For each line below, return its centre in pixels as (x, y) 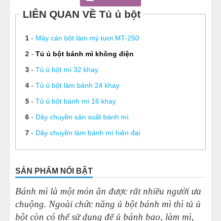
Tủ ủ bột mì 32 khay (67, 69)
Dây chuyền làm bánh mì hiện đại (88, 132)
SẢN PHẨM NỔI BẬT (54, 171)
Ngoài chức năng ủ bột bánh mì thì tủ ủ (125, 204)
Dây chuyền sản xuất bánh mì (82, 117)
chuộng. (32, 204)
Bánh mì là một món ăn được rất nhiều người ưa (108, 191)
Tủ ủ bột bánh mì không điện (84, 54)
